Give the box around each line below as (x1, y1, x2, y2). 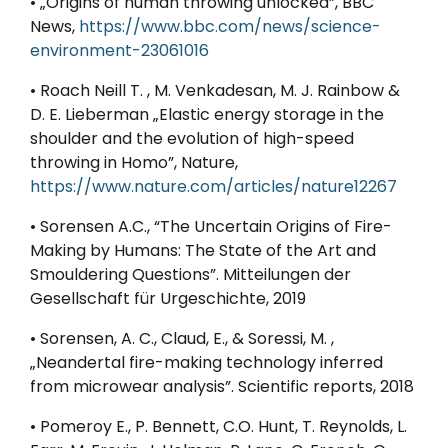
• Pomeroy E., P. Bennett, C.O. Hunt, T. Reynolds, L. (30, 415, 407, 439)
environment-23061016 (30, 39, 209, 63)
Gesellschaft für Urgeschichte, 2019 (30, 287, 306, 311)
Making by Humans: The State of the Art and (30, 239, 376, 263)
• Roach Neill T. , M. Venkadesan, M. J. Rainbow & (30, 79, 400, 103)
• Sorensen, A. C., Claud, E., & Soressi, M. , (30, 327, 334, 351)
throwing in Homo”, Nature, (30, 151, 238, 175)
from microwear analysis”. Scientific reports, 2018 (30, 375, 414, 399)
